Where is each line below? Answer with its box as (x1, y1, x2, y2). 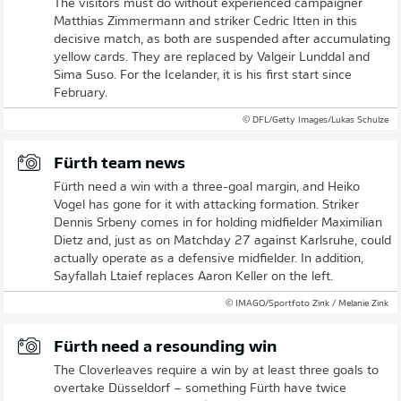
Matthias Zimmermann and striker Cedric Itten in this (54, 14, 357, 29)
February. (54, 86, 107, 100)
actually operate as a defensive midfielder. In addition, (54, 252, 363, 266)
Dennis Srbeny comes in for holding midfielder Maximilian (54, 216, 382, 230)
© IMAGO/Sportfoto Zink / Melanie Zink (226, 298, 388, 309)
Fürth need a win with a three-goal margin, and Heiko (54, 180, 360, 194)
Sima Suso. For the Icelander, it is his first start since (54, 68, 352, 82)
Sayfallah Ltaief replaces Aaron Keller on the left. (54, 269, 333, 284)
